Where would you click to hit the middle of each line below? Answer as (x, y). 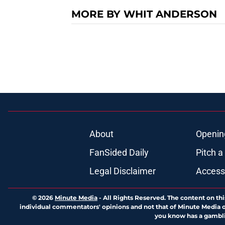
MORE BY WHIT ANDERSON (144, 14)
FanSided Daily (119, 153)
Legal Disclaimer (122, 171)
